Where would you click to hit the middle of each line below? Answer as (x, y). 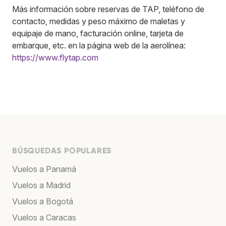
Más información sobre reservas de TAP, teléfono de (108, 9)
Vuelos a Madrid (41, 185)
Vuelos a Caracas (44, 217)
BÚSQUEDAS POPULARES (62, 150)
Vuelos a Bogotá (43, 201)
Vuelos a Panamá (44, 169)
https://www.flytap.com (55, 57)
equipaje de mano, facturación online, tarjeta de (98, 33)
